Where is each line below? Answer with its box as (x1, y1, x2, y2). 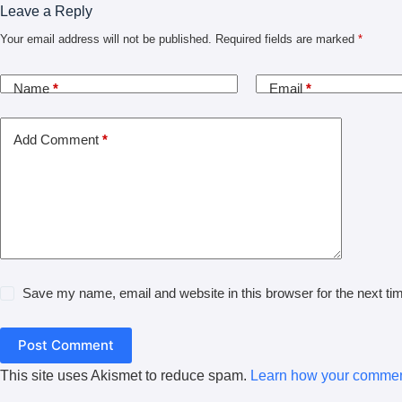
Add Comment (13, 132, 99, 148)
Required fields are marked (215, 31, 358, 46)
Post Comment (18, 336, 114, 354)
